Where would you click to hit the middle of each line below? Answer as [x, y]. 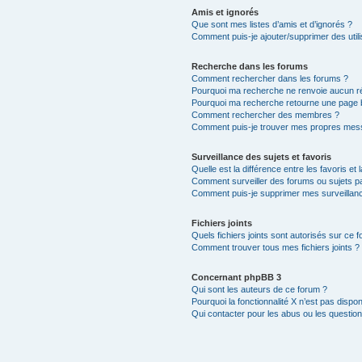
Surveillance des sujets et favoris [261, 156]
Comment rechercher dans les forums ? [269, 78]
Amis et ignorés [225, 12]
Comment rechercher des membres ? [265, 114]
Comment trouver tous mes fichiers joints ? [275, 247]
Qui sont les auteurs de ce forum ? [259, 289]
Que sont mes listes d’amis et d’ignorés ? [271, 24]
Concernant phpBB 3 [236, 277]
